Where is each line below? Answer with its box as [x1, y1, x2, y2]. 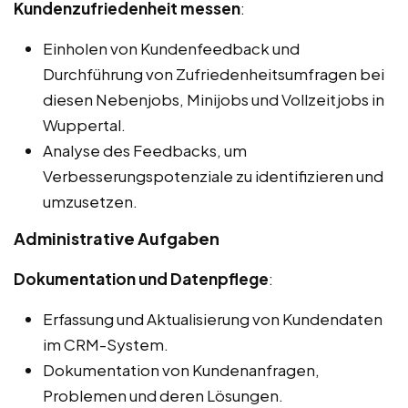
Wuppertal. [43, 115, 126, 136]
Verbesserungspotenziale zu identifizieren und [43, 166, 383, 187]
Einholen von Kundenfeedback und [43, 38, 300, 59]
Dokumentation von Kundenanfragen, [43, 360, 320, 381]
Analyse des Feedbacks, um [43, 140, 247, 161]
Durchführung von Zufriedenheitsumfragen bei [43, 64, 384, 85]
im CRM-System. [43, 334, 168, 355]
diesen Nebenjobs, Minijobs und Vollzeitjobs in [43, 89, 384, 110]
